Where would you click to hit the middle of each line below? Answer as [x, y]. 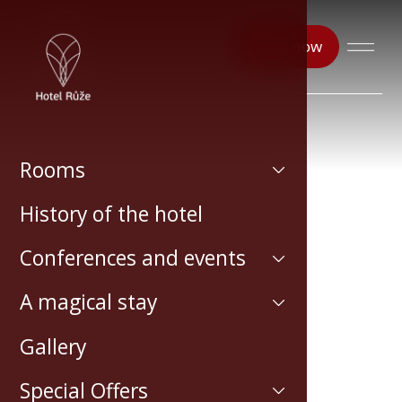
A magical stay [89, 302]
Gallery [53, 346]
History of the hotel [112, 214]
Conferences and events [133, 258]
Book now [288, 47]
